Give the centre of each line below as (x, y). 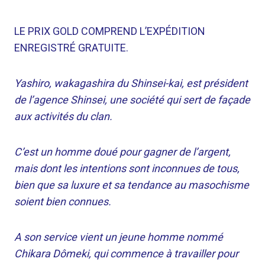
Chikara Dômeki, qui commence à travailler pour (126, 253)
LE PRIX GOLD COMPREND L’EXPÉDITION (110, 31)
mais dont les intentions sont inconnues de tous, (127, 168)
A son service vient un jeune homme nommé (119, 237)
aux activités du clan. (63, 116)
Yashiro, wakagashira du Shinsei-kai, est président (131, 83)
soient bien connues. (63, 201)
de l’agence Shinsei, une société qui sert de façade (132, 100)
